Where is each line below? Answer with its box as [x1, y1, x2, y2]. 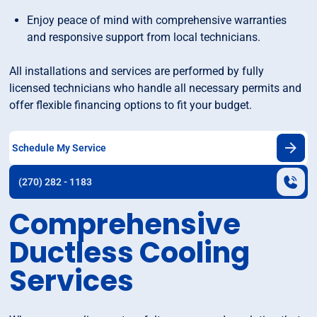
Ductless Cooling [9, 233, 250, 273]
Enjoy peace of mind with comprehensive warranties [27, 13, 287, 28]
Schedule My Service [12, 142, 107, 154]
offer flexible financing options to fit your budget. [9, 98, 253, 113]
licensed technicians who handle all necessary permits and [9, 81, 302, 96]
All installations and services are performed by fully [9, 64, 265, 79]
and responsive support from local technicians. [27, 30, 261, 45]
